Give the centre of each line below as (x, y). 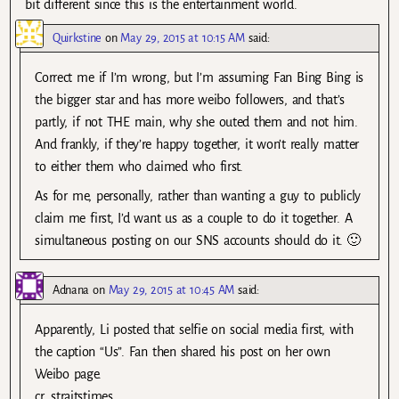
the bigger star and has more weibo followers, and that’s (190, 99)
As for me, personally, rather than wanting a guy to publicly (198, 195)
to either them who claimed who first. (139, 166)
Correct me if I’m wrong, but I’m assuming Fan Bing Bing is (199, 77)
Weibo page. (69, 374)
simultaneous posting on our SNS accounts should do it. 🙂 (198, 240)
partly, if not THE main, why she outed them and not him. (196, 122)
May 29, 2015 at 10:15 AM (183, 37)
